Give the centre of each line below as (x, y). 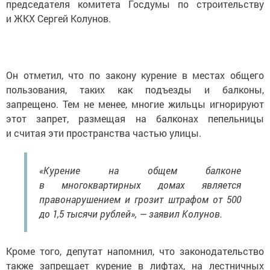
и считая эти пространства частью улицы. (104, 133)
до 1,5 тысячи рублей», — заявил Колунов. (131, 213)
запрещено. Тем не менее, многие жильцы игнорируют (135, 104)
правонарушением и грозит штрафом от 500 (140, 199)
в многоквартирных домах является (140, 184)
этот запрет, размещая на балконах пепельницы (135, 118)
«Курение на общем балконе (140, 170)
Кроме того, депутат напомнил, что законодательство (135, 251)
